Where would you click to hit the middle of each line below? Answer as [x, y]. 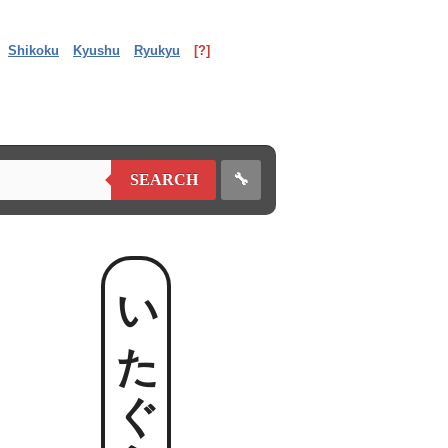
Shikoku [33, 50]
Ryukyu [157, 50]
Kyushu [96, 50]
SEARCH [163, 179]
